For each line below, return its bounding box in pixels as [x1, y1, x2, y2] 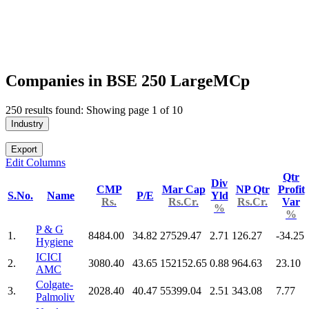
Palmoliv [36, 290, 74, 303]
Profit [277, 183, 305, 195]
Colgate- [36, 278, 73, 290]
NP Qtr [235, 183, 270, 195]
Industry [11, 118, 43, 129]
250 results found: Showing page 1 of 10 [6, 103, 183, 116]
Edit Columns [6, 156, 66, 168]
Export [11, 143, 37, 154]
